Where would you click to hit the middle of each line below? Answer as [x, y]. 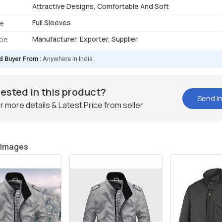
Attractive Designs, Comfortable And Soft [101, 6]
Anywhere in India [68, 59]
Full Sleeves [52, 23]
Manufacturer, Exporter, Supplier [85, 39]
